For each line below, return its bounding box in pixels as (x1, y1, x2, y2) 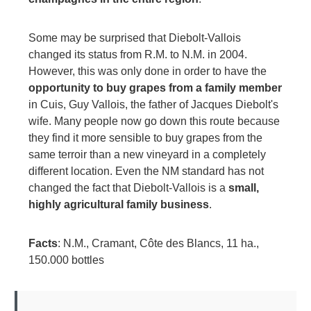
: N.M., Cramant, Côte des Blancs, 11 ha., (58, 237, 259, 250)
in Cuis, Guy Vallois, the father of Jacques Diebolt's (28, 99, 278, 111)
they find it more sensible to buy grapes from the (28, 132, 262, 144)
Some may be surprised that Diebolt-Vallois (28, 32, 241, 44)
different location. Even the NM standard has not (28, 165, 264, 178)
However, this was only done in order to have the (28, 65, 267, 78)
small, (228, 182, 259, 194)
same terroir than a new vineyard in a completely (28, 149, 266, 161)
